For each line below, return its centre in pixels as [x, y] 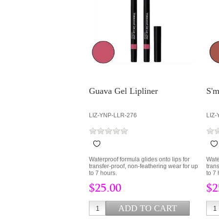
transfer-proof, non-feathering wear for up [143, 166]
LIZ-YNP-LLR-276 [113, 116]
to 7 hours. [103, 173]
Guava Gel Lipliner [123, 91]
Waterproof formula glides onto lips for [139, 160]
